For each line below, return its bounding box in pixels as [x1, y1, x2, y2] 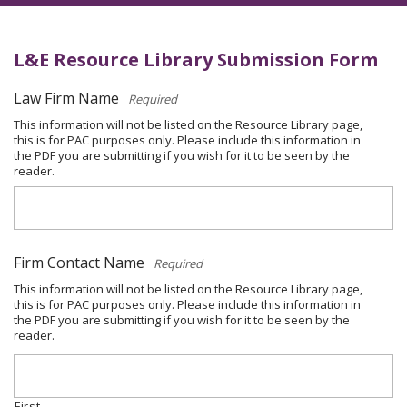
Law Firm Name [14, 88, 119, 108]
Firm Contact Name [14, 253, 144, 273]
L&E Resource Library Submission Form [14, 47, 378, 72]
